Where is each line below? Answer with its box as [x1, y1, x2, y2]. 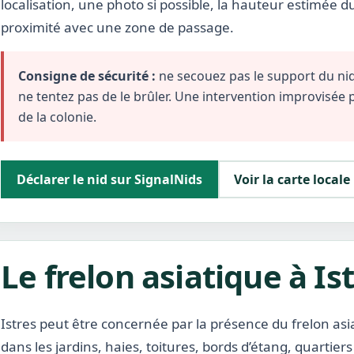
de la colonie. [18, 108, 96, 126]
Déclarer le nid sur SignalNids [17, 171, 202, 188]
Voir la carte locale [234, 171, 350, 188]
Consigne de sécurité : [18, 67, 156, 85]
